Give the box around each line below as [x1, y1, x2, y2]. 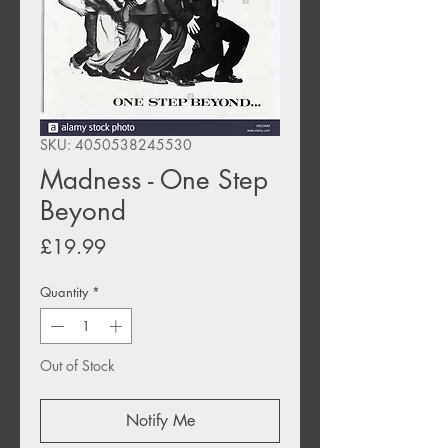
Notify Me [125, 409, 195, 431]
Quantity [40, 283, 88, 302]
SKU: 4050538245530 [40, 135, 192, 155]
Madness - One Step [40, 163, 268, 198]
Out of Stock [40, 355, 115, 375]
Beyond [40, 194, 126, 229]
